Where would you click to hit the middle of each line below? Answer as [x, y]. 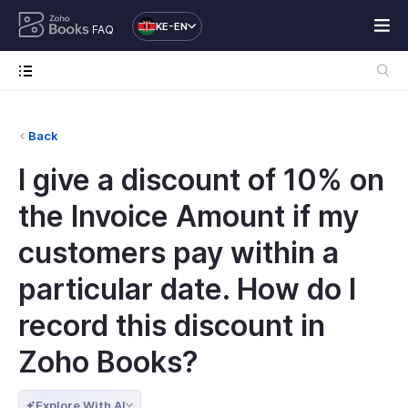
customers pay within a [178, 253]
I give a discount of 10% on [201, 180]
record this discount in [172, 326]
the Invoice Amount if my [189, 216]
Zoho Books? [108, 362]
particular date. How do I [187, 289]
